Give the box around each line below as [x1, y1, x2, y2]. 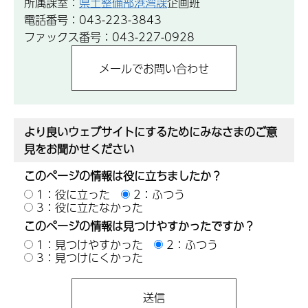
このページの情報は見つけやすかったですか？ [24, 217, 255, 234]
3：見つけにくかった [36, 248, 143, 266]
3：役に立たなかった [36, 198, 143, 216]
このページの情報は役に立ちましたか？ [24, 166, 222, 184]
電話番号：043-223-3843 [24, 11, 162, 29]
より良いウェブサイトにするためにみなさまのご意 [24, 122, 277, 140]
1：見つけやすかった [36, 235, 143, 253]
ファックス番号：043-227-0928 [24, 28, 195, 46]
